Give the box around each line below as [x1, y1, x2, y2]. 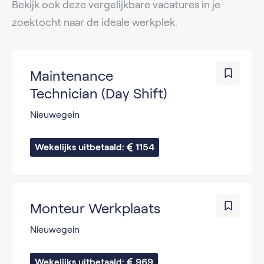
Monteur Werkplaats [30, 200, 160, 216]
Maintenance [30, 68, 113, 84]
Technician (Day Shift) [30, 85, 167, 101]
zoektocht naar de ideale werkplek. [12, 16, 177, 28]
